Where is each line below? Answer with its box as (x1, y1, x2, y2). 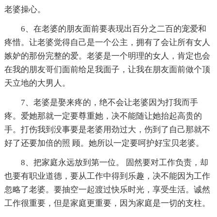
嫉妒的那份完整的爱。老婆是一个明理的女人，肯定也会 (4, 51, 210, 61)
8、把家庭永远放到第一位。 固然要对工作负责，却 (20, 158, 208, 168)
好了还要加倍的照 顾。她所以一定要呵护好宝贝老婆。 (4, 139, 204, 148)
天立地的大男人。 (4, 78, 70, 88)
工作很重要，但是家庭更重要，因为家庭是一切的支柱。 (4, 199, 210, 208)
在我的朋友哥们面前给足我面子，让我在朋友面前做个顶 (4, 65, 210, 75)
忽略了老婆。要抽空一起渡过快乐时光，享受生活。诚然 (4, 185, 210, 195)
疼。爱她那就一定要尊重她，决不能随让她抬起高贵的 (4, 111, 202, 121)
